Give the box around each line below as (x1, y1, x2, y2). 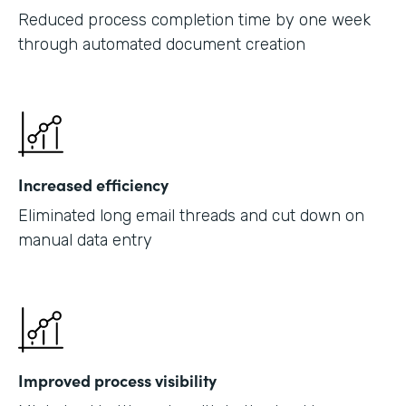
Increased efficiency (18, 172, 169, 196)
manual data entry (18, 229, 152, 250)
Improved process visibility (18, 368, 217, 391)
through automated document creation (18, 34, 305, 54)
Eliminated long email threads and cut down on (18, 205, 364, 226)
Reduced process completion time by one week (18, 9, 371, 30)
